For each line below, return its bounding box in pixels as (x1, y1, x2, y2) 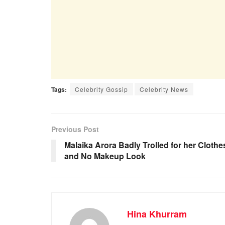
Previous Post (51, 124, 99, 135)
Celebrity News (140, 85, 188, 94)
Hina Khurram (127, 207, 187, 221)
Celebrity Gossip (75, 85, 128, 94)
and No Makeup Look (64, 150, 146, 162)
